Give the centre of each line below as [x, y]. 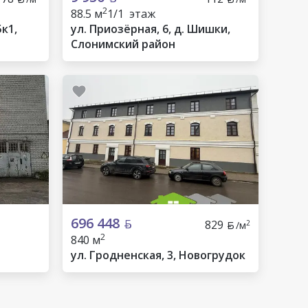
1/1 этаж [131, 14]
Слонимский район [123, 44]
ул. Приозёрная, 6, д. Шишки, [151, 29]
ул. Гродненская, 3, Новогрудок [158, 255]
